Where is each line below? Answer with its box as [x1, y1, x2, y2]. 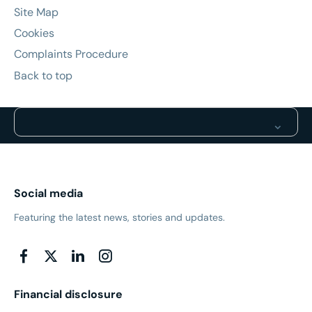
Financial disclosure [14, 286, 123, 302]
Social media [14, 185, 83, 201]
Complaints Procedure [14, 47, 128, 62]
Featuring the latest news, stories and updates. [14, 211, 225, 224]
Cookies [14, 26, 54, 41]
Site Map [14, 5, 58, 20]
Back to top [14, 68, 72, 84]
